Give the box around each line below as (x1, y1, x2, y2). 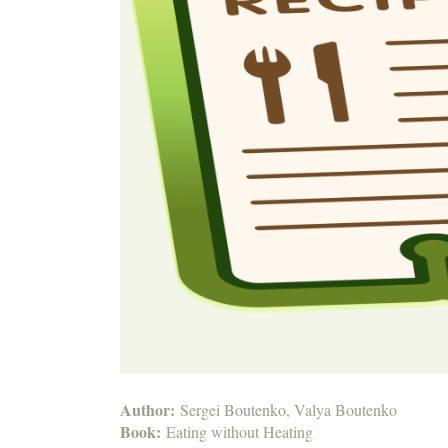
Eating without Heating (166, 421, 313, 443)
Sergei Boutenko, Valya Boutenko (180, 399, 397, 421)
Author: (120, 398, 180, 422)
